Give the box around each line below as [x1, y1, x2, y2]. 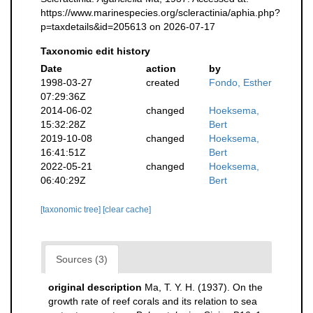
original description [48, 282, 142, 293]
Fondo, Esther [209, 77, 272, 88]
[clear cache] [103, 205, 151, 214]
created [145, 77, 180, 88]
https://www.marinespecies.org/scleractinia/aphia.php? [41, 7, 280, 18]
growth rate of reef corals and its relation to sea [48, 296, 257, 307]
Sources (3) [56, 254, 108, 265]
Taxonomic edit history [41, 45, 150, 57]
